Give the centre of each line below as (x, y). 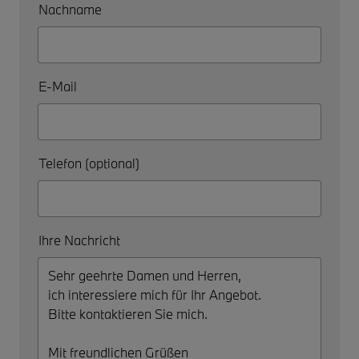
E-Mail (58, 86)
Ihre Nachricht (79, 240)
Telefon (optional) (89, 163)
